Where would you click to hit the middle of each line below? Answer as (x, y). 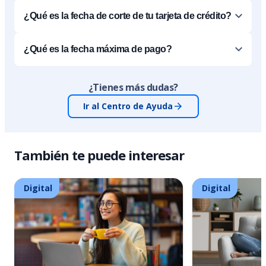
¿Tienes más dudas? (133, 88)
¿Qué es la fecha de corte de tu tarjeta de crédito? (128, 16)
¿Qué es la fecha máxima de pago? (98, 49)
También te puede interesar (99, 155)
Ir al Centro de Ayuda (128, 106)
